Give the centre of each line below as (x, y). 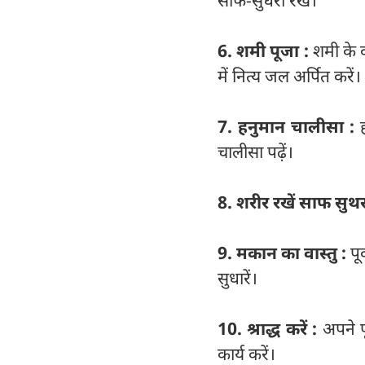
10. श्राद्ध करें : (268, 328)
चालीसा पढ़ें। (255, 151)
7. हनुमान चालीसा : (289, 126)
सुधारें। (237, 277)
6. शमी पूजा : (265, 50)
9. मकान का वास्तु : (284, 252)
